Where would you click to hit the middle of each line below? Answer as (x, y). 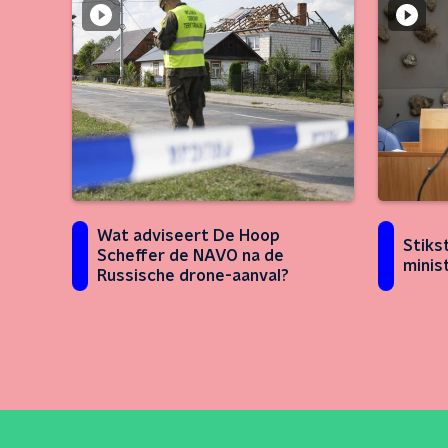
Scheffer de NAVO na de (190, 256)
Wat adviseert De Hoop (188, 236)
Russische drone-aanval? (193, 276)
